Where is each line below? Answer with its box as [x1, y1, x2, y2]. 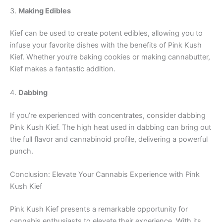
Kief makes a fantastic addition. [10, 64, 115, 74]
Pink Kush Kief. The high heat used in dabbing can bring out [10, 122, 211, 132]
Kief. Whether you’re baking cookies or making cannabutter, [10, 53, 210, 62]
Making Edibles [18, 6, 71, 15]
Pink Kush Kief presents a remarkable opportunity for [10, 204, 188, 214]
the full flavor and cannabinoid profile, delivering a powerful [10, 134, 208, 144]
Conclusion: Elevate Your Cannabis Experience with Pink [10, 170, 200, 179]
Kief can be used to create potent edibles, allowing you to [10, 29, 203, 38]
